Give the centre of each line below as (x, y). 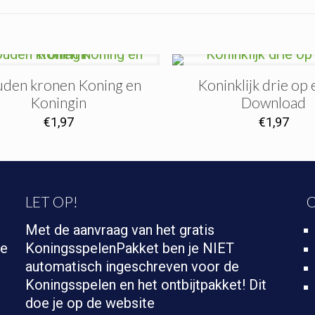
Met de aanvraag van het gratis (120, 230)
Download (274, 102)
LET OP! (51, 201)
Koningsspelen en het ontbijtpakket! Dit (146, 285)
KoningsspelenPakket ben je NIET (129, 248)
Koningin (59, 102)
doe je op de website (90, 303)
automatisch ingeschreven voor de (132, 266)
